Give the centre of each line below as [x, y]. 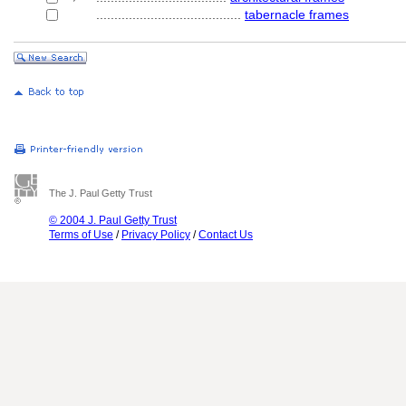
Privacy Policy [156, 235]
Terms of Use [81, 235]
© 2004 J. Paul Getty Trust [113, 220]
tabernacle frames [297, 14]
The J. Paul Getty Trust [101, 193]
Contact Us [226, 235]
